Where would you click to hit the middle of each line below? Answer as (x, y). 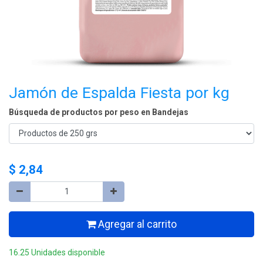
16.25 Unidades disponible (57, 252)
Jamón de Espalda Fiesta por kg (119, 92)
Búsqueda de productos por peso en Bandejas (99, 112)
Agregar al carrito (136, 224)
